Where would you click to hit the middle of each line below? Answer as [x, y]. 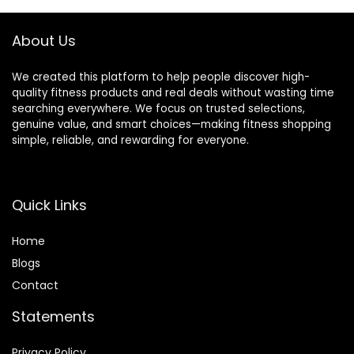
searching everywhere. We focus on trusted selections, [158, 109]
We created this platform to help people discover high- [161, 77]
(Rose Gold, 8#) [81, 40]
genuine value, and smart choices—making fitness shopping [171, 125]
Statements [53, 317]
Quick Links [49, 205]
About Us [44, 41]
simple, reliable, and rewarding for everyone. [130, 141]
